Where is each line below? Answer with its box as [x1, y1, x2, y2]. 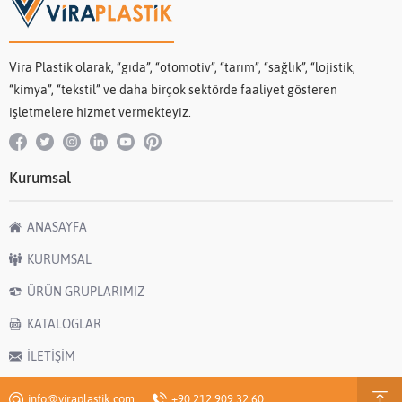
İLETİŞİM [27, 348, 75, 363]
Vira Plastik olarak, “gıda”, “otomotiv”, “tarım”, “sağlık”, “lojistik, [9, 59, 355, 74]
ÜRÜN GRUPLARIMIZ [27, 284, 145, 299]
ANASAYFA [27, 219, 87, 234]
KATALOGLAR [27, 316, 101, 331]
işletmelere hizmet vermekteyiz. [9, 104, 191, 119]
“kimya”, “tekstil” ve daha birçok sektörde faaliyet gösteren [9, 82, 337, 97]
